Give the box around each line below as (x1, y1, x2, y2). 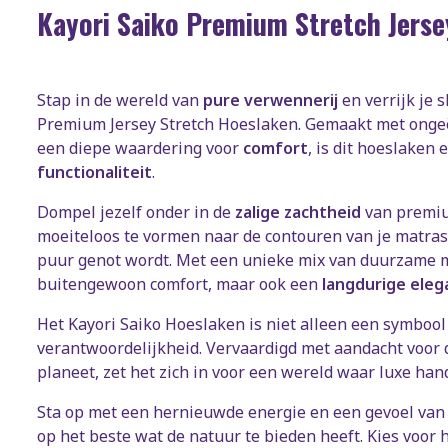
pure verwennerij (203, 88, 338, 111)
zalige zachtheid (235, 200, 361, 223)
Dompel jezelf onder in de (37, 200, 235, 223)
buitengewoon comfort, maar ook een (37, 272, 322, 295)
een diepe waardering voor (37, 136, 243, 159)
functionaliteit (37, 160, 152, 183)
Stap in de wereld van (37, 88, 203, 111)
